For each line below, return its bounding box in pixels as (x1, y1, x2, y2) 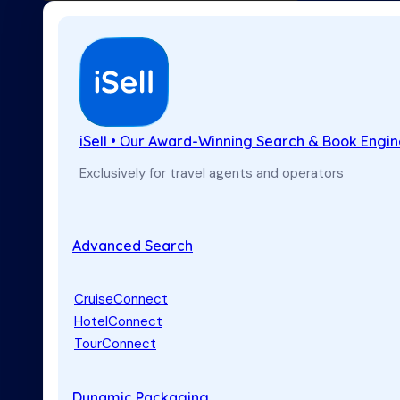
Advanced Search (72, 236, 193, 254)
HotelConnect (74, 312, 162, 331)
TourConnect (74, 335, 156, 354)
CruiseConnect (74, 290, 168, 309)
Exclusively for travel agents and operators (79, 163, 344, 182)
